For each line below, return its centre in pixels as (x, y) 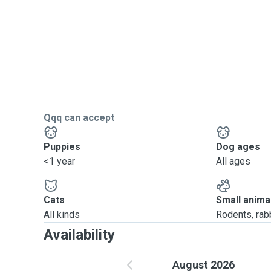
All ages (233, 161)
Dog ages (238, 147)
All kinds (62, 214)
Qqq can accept (79, 118)
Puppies (62, 147)
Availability (79, 235)
